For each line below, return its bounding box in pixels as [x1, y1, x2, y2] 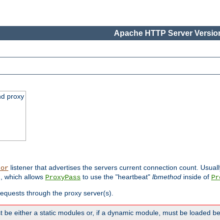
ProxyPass [45, 173, 81, 182]
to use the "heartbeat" [81, 173, 152, 181]
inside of [181, 173, 211, 181]
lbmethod [152, 173, 181, 181]
